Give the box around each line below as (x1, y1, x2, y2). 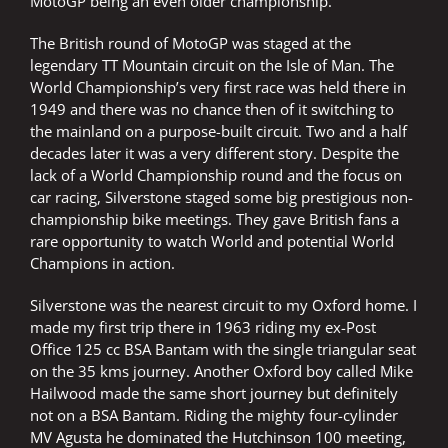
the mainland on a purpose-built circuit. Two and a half (30, 121, 407, 142)
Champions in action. (30, 253, 175, 274)
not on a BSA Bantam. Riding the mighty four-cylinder (30, 405, 398, 426)
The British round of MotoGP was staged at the (30, 33, 351, 54)
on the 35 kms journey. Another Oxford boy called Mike (30, 361, 413, 382)
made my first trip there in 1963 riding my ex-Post (30, 317, 376, 338)
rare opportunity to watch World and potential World (30, 231, 394, 252)
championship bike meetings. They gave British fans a (30, 209, 399, 230)
